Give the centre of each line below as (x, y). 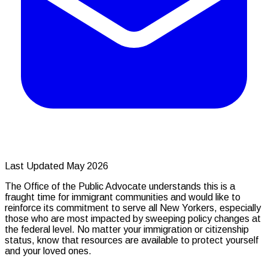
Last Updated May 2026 (57, 166)
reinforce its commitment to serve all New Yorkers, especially (133, 208)
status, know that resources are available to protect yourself (132, 240)
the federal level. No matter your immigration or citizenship (127, 229)
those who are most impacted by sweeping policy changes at (133, 218)
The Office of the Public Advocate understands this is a (120, 186)
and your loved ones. (49, 251)
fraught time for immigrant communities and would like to (123, 197)
